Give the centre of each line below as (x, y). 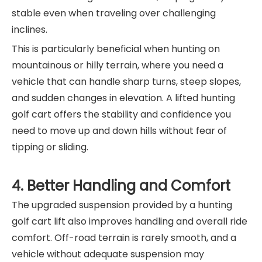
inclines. (30, 29)
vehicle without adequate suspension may (108, 254)
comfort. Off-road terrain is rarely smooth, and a (124, 237)
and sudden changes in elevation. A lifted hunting (123, 98)
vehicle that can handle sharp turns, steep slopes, (126, 81)
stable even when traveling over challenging (114, 13)
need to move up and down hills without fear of (119, 130)
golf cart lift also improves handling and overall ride (130, 221)
